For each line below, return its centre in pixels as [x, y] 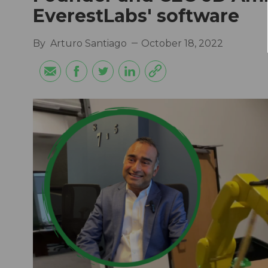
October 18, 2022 [182, 44]
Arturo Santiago [89, 43]
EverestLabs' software [136, 16]
